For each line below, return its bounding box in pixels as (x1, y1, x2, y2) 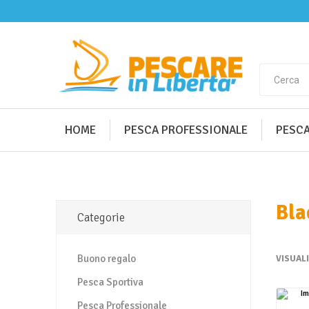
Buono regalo (77, 252, 136, 265)
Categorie (77, 210, 125, 225)
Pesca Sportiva (77, 276, 143, 288)
